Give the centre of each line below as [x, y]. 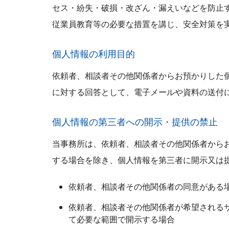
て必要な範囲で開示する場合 [122, 219]
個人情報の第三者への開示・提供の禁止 [135, 122]
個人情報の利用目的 [94, 54]
